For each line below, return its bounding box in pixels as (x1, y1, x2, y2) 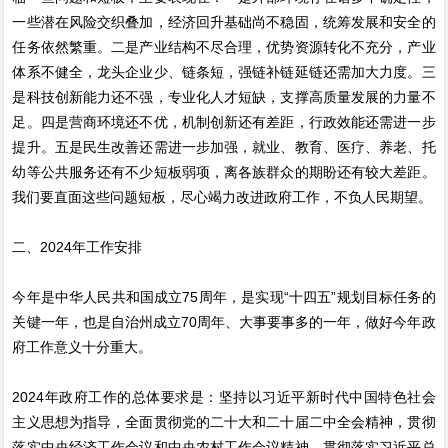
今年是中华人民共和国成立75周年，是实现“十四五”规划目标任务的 (12, 288, 436, 305)
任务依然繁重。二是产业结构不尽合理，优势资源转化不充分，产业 (12, 38, 436, 55)
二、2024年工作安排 (12, 238, 143, 255)
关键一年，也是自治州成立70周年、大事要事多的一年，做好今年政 (12, 313, 436, 330)
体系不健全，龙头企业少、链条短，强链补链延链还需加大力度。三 (12, 63, 436, 80)
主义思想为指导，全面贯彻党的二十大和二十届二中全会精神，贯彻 (12, 413, 436, 430)
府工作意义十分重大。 (12, 338, 153, 355)
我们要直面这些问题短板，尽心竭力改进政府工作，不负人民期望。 (12, 188, 433, 205)
